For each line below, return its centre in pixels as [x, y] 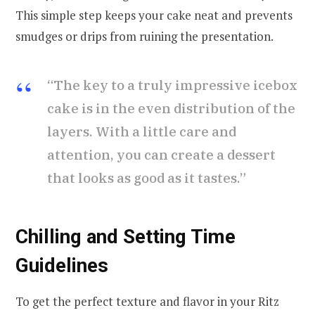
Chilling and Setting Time [126, 237]
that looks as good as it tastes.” [147, 178]
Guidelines [62, 266]
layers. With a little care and [142, 132]
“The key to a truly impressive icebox [172, 85]
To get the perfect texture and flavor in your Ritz [147, 301]
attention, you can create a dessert [161, 155]
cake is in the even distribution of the [171, 109]
